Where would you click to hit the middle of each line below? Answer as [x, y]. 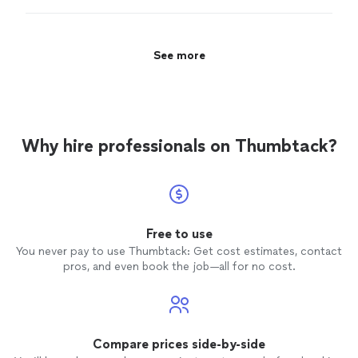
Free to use [179, 234]
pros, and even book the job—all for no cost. [179, 267]
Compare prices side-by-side [179, 344]
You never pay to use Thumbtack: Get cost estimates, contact [179, 252]
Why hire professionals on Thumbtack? [179, 146]
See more [179, 55]
